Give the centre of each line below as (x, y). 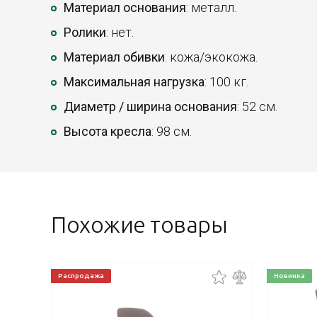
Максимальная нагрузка (134, 82)
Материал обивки (114, 57)
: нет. (120, 32)
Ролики (85, 32)
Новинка (289, 276)
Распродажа (81, 276)
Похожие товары (139, 224)
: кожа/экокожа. (211, 57)
